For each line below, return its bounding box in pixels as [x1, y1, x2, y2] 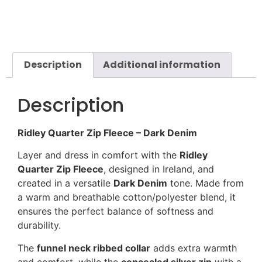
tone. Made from [167, 177, 244, 189]
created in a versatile [18, 177, 113, 189]
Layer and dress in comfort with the [18, 149, 180, 161]
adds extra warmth [150, 242, 237, 254]
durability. [18, 219, 61, 232]
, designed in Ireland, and [104, 163, 214, 175]
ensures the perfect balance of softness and [18, 205, 213, 218]
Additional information [102, 58, 220, 72]
